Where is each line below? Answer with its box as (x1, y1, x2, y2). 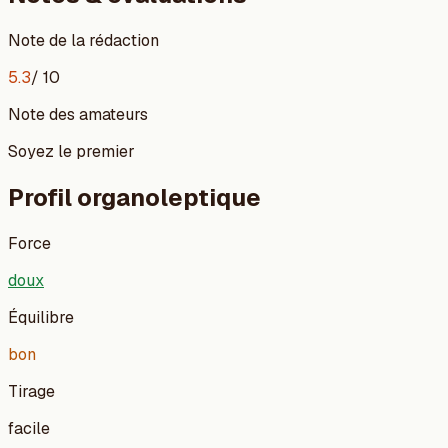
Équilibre (8, 306, 74, 328)
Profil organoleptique (8, 181, 261, 213)
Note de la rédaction (8, 29, 159, 51)
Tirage (8, 380, 55, 402)
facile (8, 417, 50, 439)
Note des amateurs (8, 103, 148, 125)
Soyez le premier (8, 140, 135, 162)
